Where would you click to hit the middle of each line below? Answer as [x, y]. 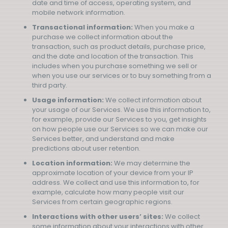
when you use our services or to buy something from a [122, 76]
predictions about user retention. [86, 148]
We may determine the [151, 163]
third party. [50, 85]
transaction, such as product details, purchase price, [119, 47]
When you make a [164, 27]
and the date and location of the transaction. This [113, 56]
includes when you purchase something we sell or [115, 66]
